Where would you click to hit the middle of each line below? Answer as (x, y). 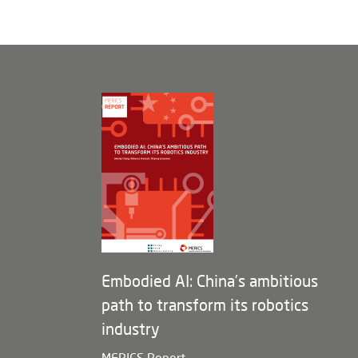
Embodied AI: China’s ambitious (210, 280)
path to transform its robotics (205, 304)
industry (131, 328)
